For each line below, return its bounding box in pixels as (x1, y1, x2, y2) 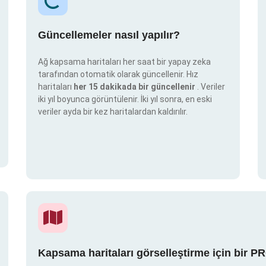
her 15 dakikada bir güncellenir (74, 82, 197, 92)
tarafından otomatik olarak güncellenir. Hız (38, 69, 198, 80)
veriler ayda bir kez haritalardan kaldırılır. (38, 107, 188, 117)
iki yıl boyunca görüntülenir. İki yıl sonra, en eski (38, 94, 212, 104)
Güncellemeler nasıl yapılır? (38, 29, 180, 42)
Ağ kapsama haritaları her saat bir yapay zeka (38, 57, 211, 67)
